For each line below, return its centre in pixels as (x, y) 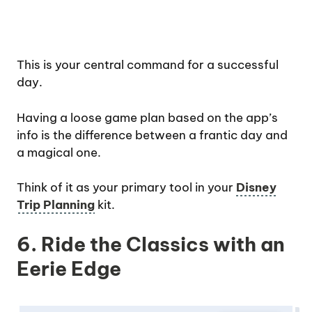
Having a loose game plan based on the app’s (147, 117)
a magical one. (59, 152)
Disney (256, 188)
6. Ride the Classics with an (151, 244)
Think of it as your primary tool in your (126, 188)
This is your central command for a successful (148, 65)
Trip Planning (56, 205)
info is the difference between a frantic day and (152, 135)
